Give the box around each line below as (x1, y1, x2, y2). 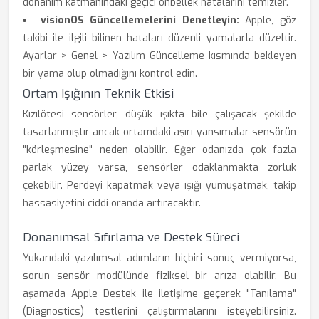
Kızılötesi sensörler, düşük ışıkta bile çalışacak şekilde (23, 108, 296, 121)
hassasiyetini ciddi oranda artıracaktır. (23, 197, 201, 210)
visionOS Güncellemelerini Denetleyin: (40, 14, 239, 27)
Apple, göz (239, 14, 297, 27)
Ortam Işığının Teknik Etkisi (23, 85, 174, 102)
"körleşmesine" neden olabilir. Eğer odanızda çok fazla (23, 143, 296, 157)
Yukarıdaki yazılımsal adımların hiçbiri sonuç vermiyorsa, (23, 251, 296, 265)
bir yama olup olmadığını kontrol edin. (23, 67, 197, 80)
